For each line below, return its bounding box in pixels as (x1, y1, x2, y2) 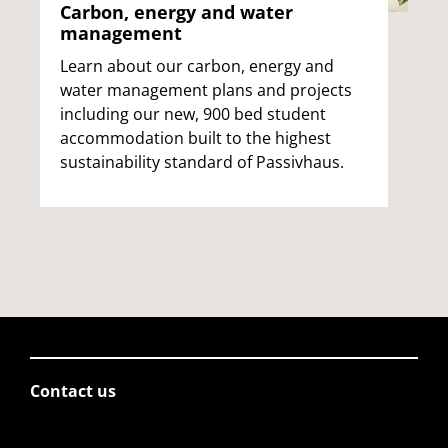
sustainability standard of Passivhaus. (60, 151, 344, 174)
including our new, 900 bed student (60, 103, 326, 126)
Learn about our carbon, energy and (60, 55, 334, 78)
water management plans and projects (60, 79, 352, 102)
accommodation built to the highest (60, 127, 331, 150)
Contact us (30, 380, 116, 402)
